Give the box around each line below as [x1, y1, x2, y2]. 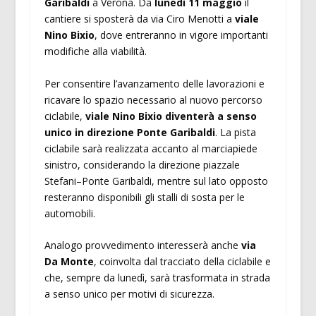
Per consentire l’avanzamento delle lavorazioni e [44, 76, 265, 90]
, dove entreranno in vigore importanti [94, 28, 268, 42]
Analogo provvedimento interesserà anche [44, 238, 241, 253]
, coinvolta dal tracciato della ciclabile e [93, 255, 271, 269]
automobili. [44, 206, 95, 220]
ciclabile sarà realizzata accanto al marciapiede [44, 141, 257, 155]
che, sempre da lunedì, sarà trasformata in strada [44, 271, 270, 285]
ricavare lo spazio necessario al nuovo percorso [44, 92, 262, 107]
